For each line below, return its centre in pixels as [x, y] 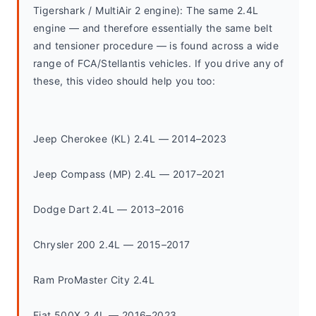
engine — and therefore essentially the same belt [153, 28]
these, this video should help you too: [124, 81]
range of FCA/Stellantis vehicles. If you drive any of [159, 63]
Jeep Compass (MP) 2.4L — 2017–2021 [129, 174]
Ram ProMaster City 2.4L [94, 280]
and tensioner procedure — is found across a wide [156, 45]
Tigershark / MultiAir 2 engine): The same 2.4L [146, 10]
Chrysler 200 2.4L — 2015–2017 [112, 244]
